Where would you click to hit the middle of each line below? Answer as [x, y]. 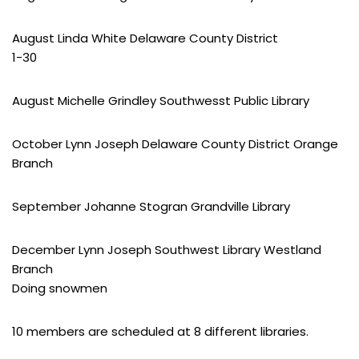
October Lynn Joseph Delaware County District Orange [175, 144]
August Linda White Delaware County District [145, 38]
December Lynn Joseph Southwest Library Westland [167, 250]
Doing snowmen [60, 288]
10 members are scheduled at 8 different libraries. [160, 331]
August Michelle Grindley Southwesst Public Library [161, 101]
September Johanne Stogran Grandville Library [151, 206]
